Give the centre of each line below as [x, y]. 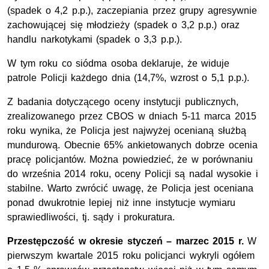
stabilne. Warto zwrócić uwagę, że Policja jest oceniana [130, 189]
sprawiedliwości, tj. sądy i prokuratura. [91, 217]
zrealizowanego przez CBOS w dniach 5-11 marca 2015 [132, 116]
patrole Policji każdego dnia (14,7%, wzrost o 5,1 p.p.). [128, 78]
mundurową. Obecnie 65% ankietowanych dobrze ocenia [132, 145]
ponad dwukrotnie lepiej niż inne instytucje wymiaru [122, 203]
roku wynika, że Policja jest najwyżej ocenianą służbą [127, 131]
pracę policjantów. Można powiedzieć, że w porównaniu [130, 160]
